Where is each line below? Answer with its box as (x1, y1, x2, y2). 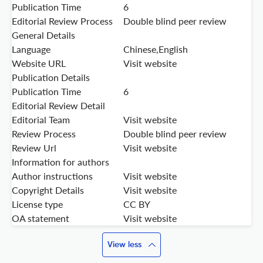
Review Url (12, 142, 56, 154)
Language (12, 43, 50, 55)
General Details (12, 29, 75, 41)
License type (12, 198, 63, 210)
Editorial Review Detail (12, 100, 105, 112)
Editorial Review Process (12, 15, 113, 27)
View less (107, 241, 141, 249)
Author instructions (12, 170, 93, 182)
